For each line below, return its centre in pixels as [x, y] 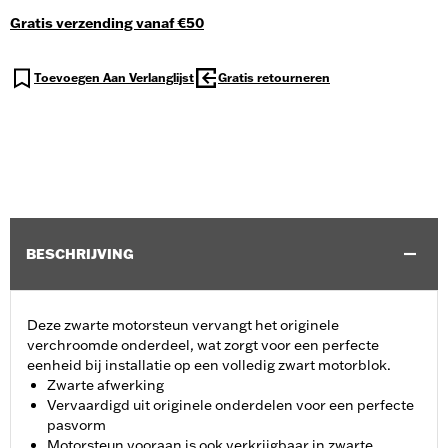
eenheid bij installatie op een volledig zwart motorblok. [209, 365]
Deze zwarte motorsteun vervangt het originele [183, 325]
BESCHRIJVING [80, 254]
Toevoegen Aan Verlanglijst [114, 78]
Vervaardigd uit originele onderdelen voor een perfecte [230, 405]
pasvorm [76, 425]
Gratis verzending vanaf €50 [107, 23]
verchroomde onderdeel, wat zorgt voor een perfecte [203, 345]
